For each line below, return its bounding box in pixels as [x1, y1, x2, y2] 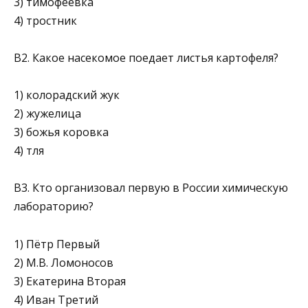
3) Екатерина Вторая [14, 273, 126, 289]
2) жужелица [14, 106, 81, 122]
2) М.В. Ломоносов [14, 254, 113, 270]
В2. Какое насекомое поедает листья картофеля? [14, 50, 278, 66]
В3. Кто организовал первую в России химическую [14, 180, 288, 196]
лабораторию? [14, 199, 93, 214]
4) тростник [14, 12, 77, 28]
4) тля [14, 143, 44, 159]
